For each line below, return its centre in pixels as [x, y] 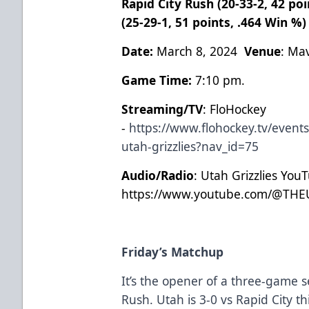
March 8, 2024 [201, 51]
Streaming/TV [162, 109]
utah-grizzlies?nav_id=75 [190, 146]
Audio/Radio [158, 175]
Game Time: [157, 80]
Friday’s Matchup [173, 251]
